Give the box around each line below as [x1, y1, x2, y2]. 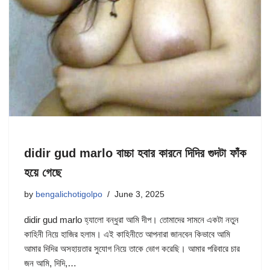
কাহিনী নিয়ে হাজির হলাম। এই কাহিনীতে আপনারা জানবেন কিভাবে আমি [24, 229, 230, 240]
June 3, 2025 [115, 190, 165, 199]
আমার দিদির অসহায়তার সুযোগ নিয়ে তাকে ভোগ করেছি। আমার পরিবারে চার [24, 243, 240, 254]
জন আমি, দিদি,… [24, 258, 79, 269]
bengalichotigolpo [36, 190, 102, 199]
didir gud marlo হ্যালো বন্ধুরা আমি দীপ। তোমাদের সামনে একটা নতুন [24, 215, 239, 225]
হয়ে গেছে [24, 166, 61, 180]
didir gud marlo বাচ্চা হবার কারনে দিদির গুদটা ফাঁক [24, 146, 246, 160]
